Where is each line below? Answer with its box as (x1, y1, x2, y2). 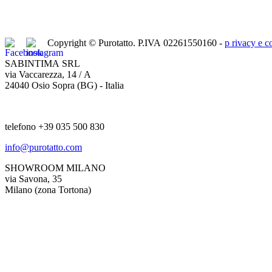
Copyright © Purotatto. (47, 37, 138, 48)
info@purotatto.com (5, 141, 82, 152)
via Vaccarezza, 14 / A (5, 69, 93, 80)
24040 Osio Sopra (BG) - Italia (5, 80, 124, 90)
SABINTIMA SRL (5, 58, 80, 69)
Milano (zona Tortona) (5, 184, 91, 195)
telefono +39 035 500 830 (5, 121, 104, 132)
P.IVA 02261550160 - (138, 37, 225, 48)
